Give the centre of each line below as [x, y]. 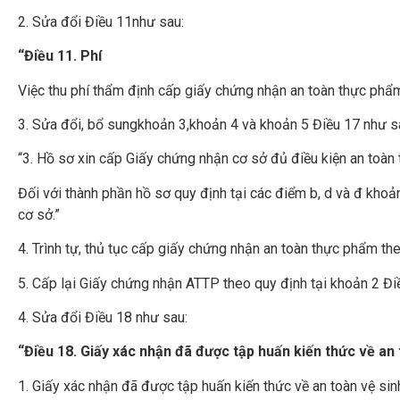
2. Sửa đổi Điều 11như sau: [101, 21]
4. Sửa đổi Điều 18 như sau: [103, 317]
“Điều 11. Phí [60, 56]
